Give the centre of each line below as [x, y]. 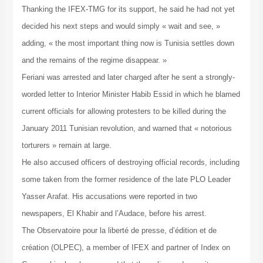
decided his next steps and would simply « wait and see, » [121, 26]
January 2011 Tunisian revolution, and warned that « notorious [127, 129]
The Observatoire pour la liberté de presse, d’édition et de [119, 231]
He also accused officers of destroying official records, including [130, 163]
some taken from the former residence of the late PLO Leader [126, 180]
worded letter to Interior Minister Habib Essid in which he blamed [131, 95]
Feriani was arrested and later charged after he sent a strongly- [128, 77]
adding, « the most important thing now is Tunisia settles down [128, 43]
